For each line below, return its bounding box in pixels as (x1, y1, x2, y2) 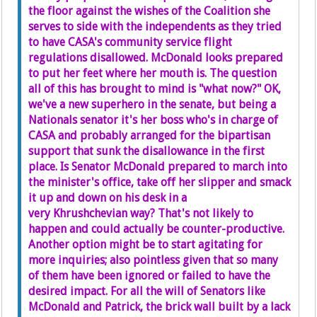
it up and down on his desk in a (28, 191, 188, 205)
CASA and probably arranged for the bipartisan (28, 129, 271, 143)
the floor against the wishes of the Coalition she (28, 4, 271, 18)
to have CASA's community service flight (28, 35, 233, 50)
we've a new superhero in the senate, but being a (28, 98, 277, 112)
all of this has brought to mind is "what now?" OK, (28, 82, 282, 96)
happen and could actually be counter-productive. (28, 222, 285, 236)
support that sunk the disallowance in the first (28, 144, 265, 158)
